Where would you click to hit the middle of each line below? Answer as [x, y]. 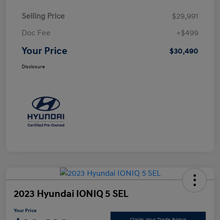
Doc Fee [36, 33]
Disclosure [33, 67]
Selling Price [43, 16]
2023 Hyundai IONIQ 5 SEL [71, 194]
